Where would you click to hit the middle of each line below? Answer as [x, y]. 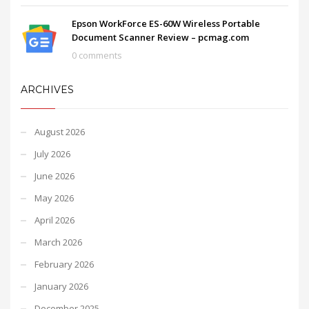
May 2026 [54, 198]
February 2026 [64, 264]
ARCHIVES [47, 89]
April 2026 [54, 220]
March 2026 [58, 242]
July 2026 [52, 153]
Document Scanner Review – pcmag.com [160, 37]
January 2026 [61, 286]
